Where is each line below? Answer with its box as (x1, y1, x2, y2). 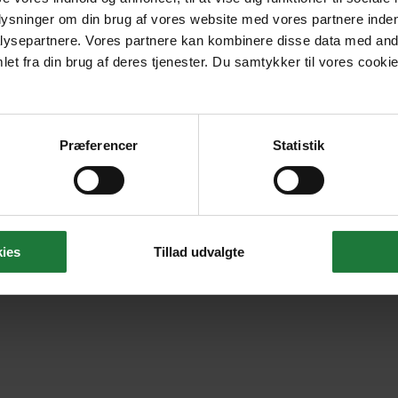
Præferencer (59, 137, 139, 153)
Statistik (273, 137, 324, 153)
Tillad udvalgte (154, 243, 244, 259)
